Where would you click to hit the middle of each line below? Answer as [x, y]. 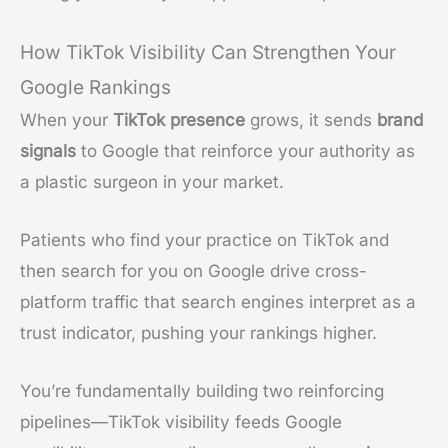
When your [66, 119]
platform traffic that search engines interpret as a [218, 301]
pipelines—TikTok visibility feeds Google [181, 422]
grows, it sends [311, 119]
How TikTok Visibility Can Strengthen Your [208, 52]
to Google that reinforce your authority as [245, 150]
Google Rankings [95, 87]
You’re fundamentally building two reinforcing [202, 391]
